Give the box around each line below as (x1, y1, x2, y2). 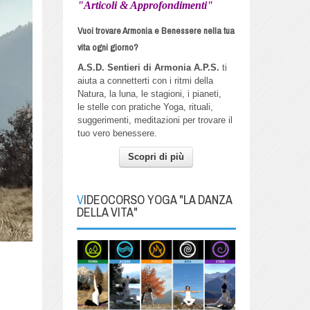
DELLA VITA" (76, 203, 138, 221)
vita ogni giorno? (77, 40, 138, 53)
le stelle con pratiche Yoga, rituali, (77, 101, 213, 112)
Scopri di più (128, 151, 185, 162)
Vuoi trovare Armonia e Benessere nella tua (77, 24, 235, 37)
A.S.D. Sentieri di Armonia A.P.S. (77, 62, 219, 73)
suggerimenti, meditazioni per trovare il (77, 114, 232, 125)
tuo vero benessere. (77, 127, 157, 138)
